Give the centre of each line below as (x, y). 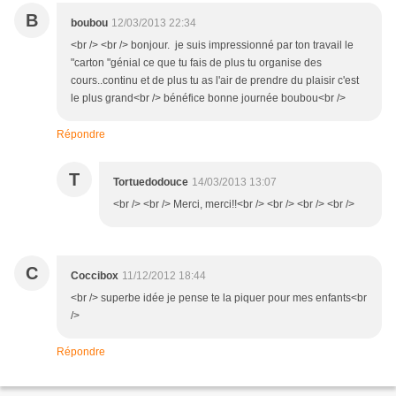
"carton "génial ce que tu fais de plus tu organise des (196, 63)
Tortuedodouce (151, 183)
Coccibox (95, 276)
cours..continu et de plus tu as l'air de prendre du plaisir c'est (215, 81)
